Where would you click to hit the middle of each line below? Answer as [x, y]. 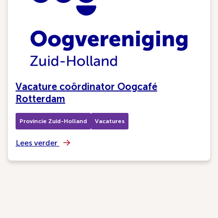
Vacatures [110, 121]
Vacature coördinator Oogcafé [86, 87]
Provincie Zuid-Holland [53, 121]
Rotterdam [40, 99]
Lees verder [37, 143]
